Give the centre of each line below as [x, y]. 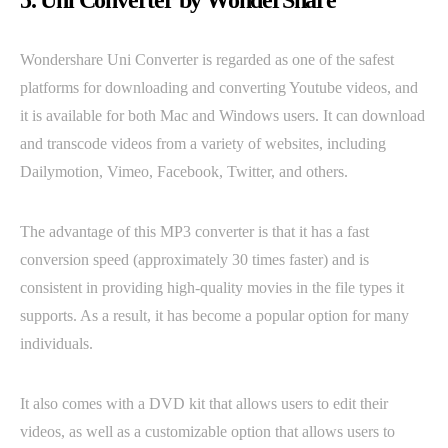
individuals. [56, 344]
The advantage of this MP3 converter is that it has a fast [194, 232]
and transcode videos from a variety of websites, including [203, 144]
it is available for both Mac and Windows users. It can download [222, 116]
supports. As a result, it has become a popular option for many [214, 316]
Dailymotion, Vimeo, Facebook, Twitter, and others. [184, 172]
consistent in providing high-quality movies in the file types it [212, 288]
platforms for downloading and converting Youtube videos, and [219, 88]
